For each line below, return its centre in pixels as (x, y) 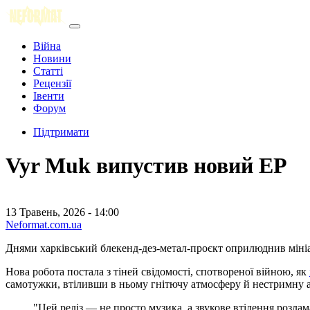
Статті (48, 71)
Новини (52, 58)
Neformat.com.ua (44, 224)
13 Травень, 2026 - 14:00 (62, 212)
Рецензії (52, 83)
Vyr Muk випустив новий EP (146, 166)
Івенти (49, 96)
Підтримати (61, 132)
